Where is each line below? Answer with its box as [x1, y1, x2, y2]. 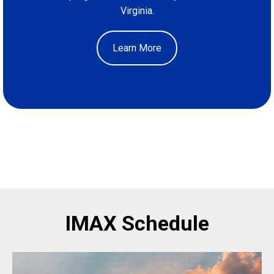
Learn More [113, 42, 161, 54]
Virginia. [120, 4, 154, 17]
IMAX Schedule [65, 211, 209, 236]
